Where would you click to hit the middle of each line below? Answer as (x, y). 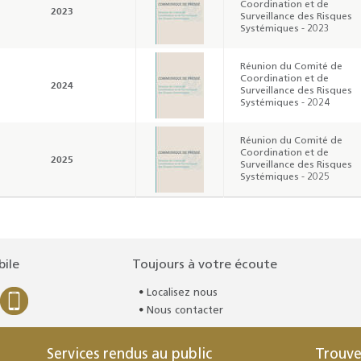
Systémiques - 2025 (284, 177)
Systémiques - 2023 (284, 29)
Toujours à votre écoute (205, 265)
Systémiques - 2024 (284, 103)
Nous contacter (185, 310)
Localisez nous (183, 293)
